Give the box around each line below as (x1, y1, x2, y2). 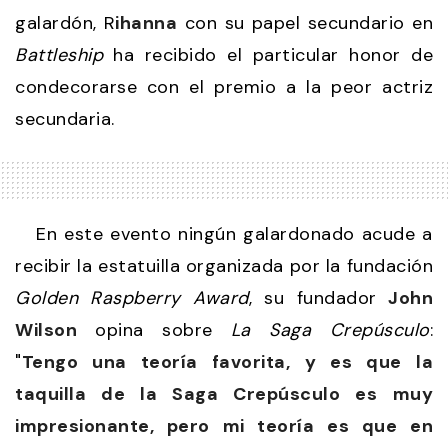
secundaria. (15, 107, 115, 132)
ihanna (115, 11, 178, 36)
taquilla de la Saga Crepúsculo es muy (15, 382, 433, 407)
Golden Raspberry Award (15, 286, 249, 311)
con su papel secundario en (177, 11, 434, 36)
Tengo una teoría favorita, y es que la (21, 350, 433, 375)
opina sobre (77, 318, 231, 343)
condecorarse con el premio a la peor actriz (15, 75, 433, 100)
